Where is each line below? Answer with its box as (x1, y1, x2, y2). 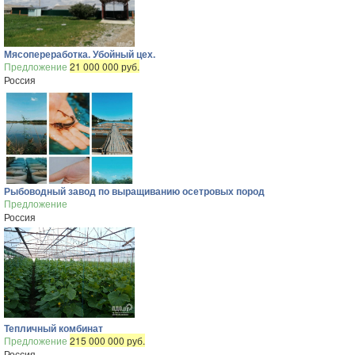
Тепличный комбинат (4, 321, 103, 335)
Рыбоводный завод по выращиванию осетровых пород (4, 184, 265, 198)
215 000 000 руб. (70, 334, 145, 347)
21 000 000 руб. (70, 59, 139, 73)
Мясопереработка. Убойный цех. (4, 47, 155, 61)
